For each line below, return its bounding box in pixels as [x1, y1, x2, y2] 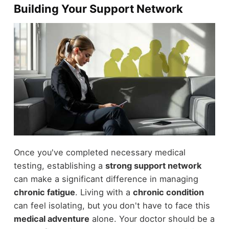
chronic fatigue [13, 187, 75, 197]
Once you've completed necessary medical [13, 147, 186, 157]
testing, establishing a [13, 160, 105, 171]
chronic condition [132, 187, 204, 197]
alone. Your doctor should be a [89, 213, 215, 224]
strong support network [105, 160, 201, 171]
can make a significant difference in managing [13, 173, 198, 184]
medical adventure [13, 213, 89, 224]
